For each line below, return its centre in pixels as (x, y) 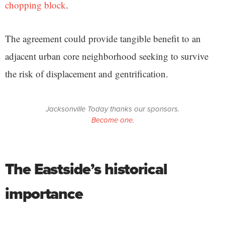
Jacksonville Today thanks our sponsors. (113, 109)
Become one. (113, 120)
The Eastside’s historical (86, 169)
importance (44, 194)
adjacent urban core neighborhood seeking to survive (107, 56)
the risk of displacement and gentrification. (87, 74)
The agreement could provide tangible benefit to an (103, 39)
